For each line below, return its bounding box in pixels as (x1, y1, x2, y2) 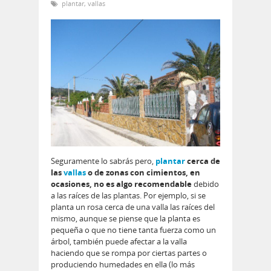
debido (194, 178, 219, 190)
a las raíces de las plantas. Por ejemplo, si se (51, 190, 206, 201)
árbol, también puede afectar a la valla (51, 236, 187, 247)
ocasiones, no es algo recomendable (51, 178, 194, 190)
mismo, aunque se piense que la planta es (51, 213, 200, 224)
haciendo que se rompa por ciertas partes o (51, 247, 207, 259)
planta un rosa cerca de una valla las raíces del (51, 201, 215, 213)
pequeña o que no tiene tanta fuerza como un (51, 224, 216, 236)
